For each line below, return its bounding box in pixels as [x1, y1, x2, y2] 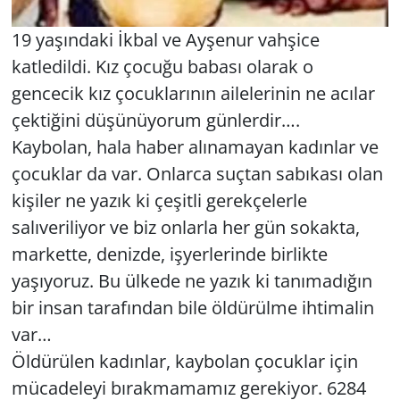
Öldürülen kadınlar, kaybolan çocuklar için [11, 349, 358, 374]
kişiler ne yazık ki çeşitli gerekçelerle [11, 188, 307, 213]
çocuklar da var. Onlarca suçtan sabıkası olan [11, 162, 383, 187]
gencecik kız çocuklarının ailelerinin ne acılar [11, 81, 375, 106]
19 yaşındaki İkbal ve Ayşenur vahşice [11, 28, 320, 53]
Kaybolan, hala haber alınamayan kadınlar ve [11, 135, 379, 160]
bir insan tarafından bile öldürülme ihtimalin [11, 296, 374, 321]
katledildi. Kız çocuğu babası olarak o [11, 54, 313, 79]
